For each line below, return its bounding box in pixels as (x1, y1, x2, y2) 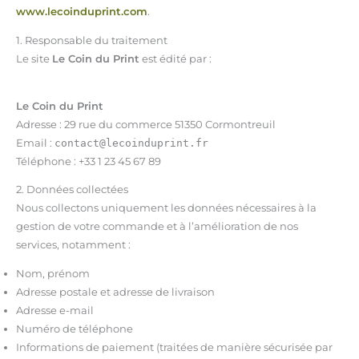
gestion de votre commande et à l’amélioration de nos (15, 220, 298, 233)
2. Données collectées (15, 184, 128, 196)
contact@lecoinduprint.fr (54, 136, 208, 149)
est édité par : (139, 52, 212, 65)
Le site (15, 52, 52, 65)
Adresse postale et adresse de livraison (15, 286, 215, 299)
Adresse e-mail (15, 305, 94, 317)
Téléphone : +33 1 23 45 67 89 (15, 155, 161, 167)
